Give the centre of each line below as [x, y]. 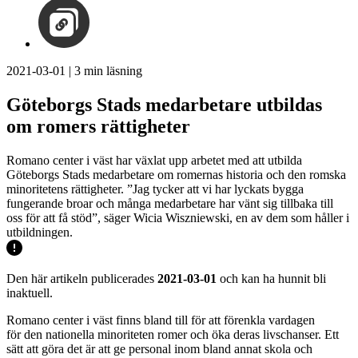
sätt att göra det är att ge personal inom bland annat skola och [159, 348]
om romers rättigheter [98, 126]
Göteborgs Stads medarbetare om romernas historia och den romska [176, 174]
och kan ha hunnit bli [271, 278]
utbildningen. [40, 232]
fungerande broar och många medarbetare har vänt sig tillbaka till [170, 203]
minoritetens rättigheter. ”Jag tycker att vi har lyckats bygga [155, 189]
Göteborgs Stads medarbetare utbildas [164, 104]
